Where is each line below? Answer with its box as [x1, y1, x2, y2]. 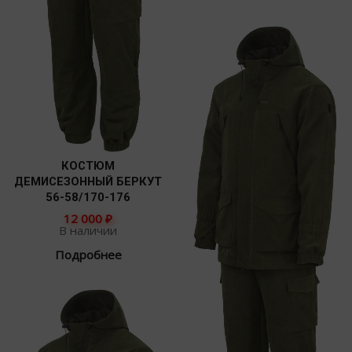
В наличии [59, 222, 117, 239]
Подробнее [54, 247, 122, 263]
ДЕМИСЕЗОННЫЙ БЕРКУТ [14, 174, 162, 189]
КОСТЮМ [61, 158, 115, 173]
